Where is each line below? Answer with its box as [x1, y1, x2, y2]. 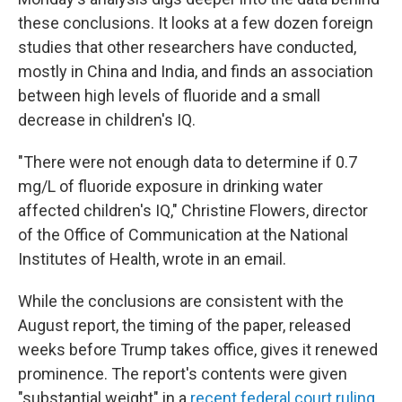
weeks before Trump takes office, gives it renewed [18, 340, 378, 359]
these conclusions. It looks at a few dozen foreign [18, 13, 373, 32]
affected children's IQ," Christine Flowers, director [18, 201, 368, 220]
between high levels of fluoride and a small [18, 86, 320, 105]
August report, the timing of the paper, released [18, 316, 351, 335]
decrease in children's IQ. [18, 110, 196, 129]
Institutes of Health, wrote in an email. [18, 249, 286, 268]
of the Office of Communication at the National [18, 225, 348, 244]
